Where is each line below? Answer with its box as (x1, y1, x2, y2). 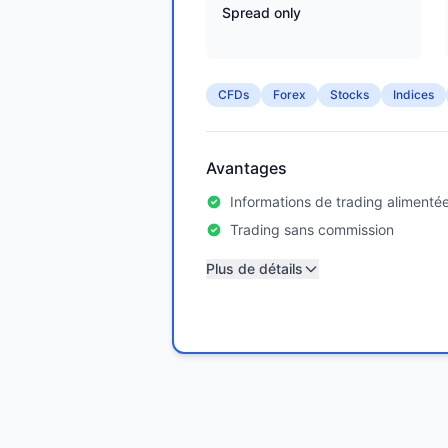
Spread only (222, 4, 301, 21)
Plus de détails (206, 260, 303, 277)
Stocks (330, 87, 369, 102)
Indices (393, 87, 434, 102)
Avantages (206, 158, 287, 178)
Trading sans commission (230, 221, 394, 238)
